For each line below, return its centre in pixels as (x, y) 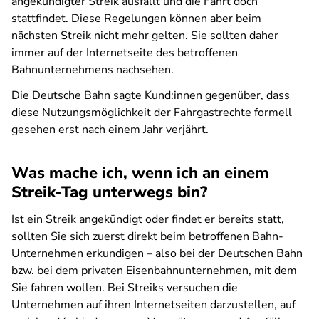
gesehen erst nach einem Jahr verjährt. (110, 130)
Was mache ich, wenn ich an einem (140, 173)
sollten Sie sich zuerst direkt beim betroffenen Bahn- (147, 236)
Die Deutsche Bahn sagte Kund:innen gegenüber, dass (151, 95)
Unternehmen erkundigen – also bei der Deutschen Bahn (157, 253)
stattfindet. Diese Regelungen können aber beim (136, 19)
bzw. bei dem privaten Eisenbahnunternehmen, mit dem (154, 271)
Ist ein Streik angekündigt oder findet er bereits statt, (148, 219)
